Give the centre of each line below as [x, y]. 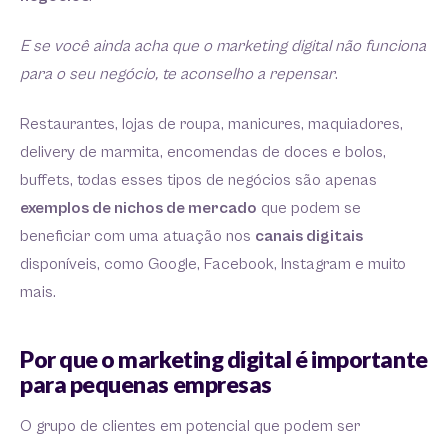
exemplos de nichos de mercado [138, 208]
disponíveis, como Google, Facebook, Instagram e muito [213, 264]
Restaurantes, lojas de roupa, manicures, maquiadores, [211, 124]
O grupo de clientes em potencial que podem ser [190, 426]
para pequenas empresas [146, 384]
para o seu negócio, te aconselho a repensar [177, 74]
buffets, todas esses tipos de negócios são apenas [198, 180]
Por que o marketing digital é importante [224, 359]
